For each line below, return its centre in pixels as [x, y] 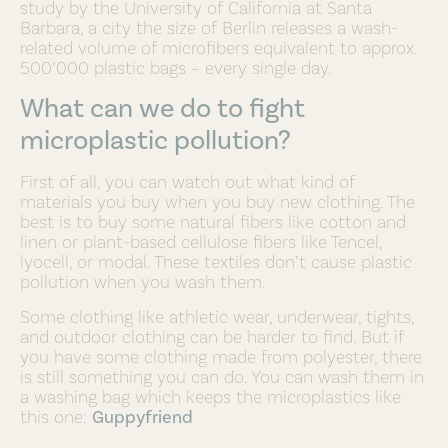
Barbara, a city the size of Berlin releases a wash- [209, 27]
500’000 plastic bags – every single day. [176, 67]
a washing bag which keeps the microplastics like [210, 396]
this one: [56, 416]
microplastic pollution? [155, 140]
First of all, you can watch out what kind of [187, 182]
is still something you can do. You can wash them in [222, 376]
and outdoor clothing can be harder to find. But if [212, 336]
